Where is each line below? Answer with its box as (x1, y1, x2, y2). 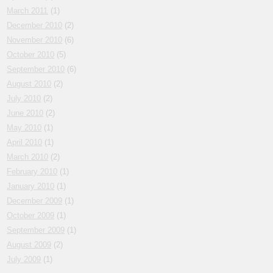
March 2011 (7, 6, 49, 16)
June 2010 (7, 108, 44, 118)
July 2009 (7, 255, 41, 264)
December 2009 (7, 196, 63, 206)
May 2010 (7, 123, 42, 133)
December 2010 (7, 21, 63, 30)
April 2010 (7, 138, 43, 147)
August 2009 (7, 240, 52, 250)
